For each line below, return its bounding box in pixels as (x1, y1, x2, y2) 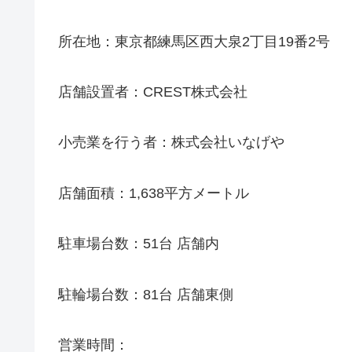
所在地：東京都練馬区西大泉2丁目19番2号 (58, 33, 330, 49)
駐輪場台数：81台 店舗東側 (58, 286, 233, 302)
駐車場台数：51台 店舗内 (58, 236, 219, 252)
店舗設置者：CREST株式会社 (58, 84, 247, 101)
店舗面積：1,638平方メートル (58, 185, 249, 201)
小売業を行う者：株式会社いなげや (58, 134, 284, 151)
